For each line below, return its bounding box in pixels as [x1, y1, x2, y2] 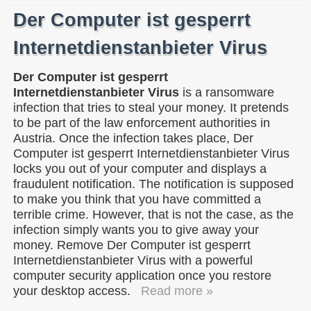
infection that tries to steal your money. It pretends [13, 100, 289, 115]
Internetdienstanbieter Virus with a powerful [13, 253, 253, 267]
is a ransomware [179, 85, 274, 99]
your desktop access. [13, 283, 131, 298]
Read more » [141, 283, 213, 298]
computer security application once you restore [13, 268, 271, 283]
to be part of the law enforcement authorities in [13, 115, 270, 130]
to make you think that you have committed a [13, 192, 261, 206]
